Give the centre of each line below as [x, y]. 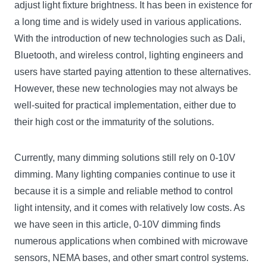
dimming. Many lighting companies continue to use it [125, 175]
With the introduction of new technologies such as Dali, [130, 39]
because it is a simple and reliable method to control [124, 191]
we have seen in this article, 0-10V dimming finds [117, 225]
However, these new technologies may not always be [126, 89]
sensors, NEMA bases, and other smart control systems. [131, 258]
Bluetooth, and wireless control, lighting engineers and [129, 55]
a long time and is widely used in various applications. [128, 22]
